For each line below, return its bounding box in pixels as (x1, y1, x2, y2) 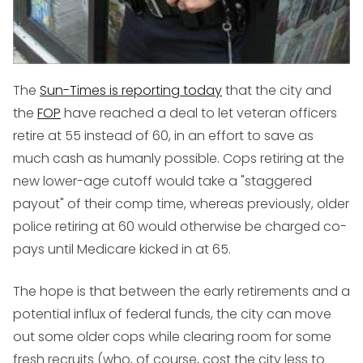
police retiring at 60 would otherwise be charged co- (13, 217, 347, 237)
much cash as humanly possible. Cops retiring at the (13, 149, 344, 169)
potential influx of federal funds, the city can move (13, 305, 331, 324)
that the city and (222, 81, 331, 100)
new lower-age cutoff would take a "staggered (13, 172, 312, 191)
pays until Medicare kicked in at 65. (13, 240, 231, 259)
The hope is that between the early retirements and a (13, 282, 350, 301)
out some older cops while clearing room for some (13, 327, 331, 347)
